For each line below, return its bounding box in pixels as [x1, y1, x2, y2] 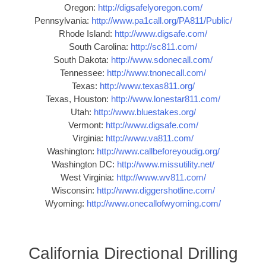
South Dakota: [53, 55, 111, 65]
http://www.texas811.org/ [99, 81, 195, 91]
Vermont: [68, 120, 106, 131]
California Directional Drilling [28, 243, 238, 262]
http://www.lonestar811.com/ [111, 94, 220, 104]
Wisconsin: [51, 185, 97, 196]
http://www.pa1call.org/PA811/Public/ [91, 15, 232, 26]
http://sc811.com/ [131, 42, 197, 52]
